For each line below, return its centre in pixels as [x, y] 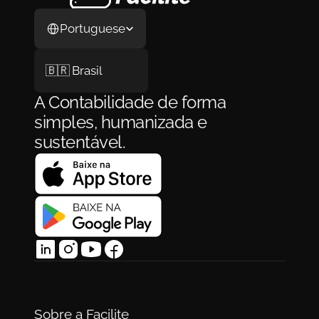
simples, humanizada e [121, 122]
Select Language [67, 13]
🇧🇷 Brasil [74, 71]
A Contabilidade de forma [130, 103]
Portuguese [93, 28]
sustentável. [80, 142]
